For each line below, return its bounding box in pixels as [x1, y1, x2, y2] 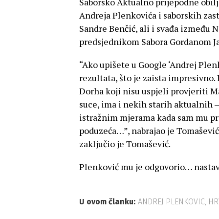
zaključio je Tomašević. [79, 138, 171, 150]
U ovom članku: [79, 197, 135, 207]
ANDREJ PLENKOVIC [138, 197, 205, 207]
